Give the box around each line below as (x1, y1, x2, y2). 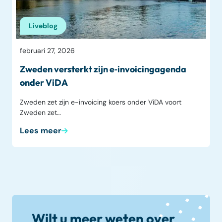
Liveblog (29, 21, 58, 31)
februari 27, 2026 (20, 46, 75, 55)
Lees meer (20, 125, 61, 136)
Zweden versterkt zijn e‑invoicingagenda (20, 63, 186, 75)
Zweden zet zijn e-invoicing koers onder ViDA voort (20, 98, 181, 107)
